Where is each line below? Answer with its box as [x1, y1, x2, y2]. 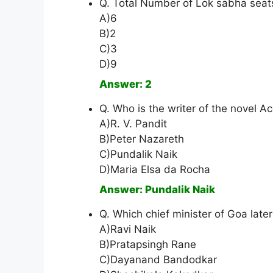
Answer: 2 [99, 78, 152, 91]
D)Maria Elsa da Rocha [99, 163, 210, 176]
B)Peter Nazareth [99, 133, 184, 146]
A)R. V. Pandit [99, 118, 167, 130]
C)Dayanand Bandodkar [99, 253, 217, 266]
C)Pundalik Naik [99, 148, 177, 161]
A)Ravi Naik [99, 223, 156, 236]
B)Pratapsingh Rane [99, 238, 196, 251]
